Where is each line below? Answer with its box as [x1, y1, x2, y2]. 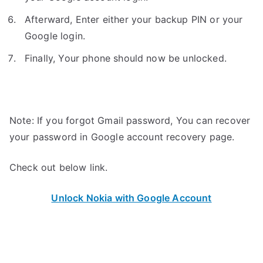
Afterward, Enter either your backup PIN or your [25, 13, 243, 25]
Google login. [25, 29, 86, 42]
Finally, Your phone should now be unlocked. [25, 52, 227, 64]
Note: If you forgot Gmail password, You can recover [9, 114, 251, 126]
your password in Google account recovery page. [9, 130, 235, 143]
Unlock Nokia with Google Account [51, 191, 212, 204]
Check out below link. [9, 161, 108, 173]
